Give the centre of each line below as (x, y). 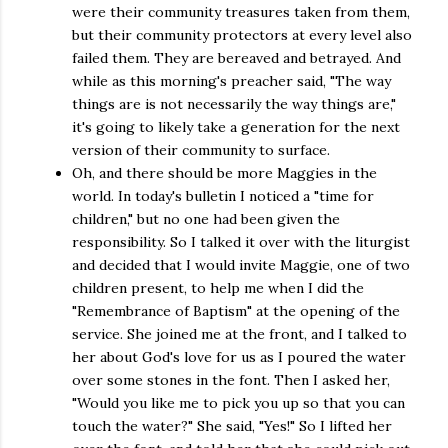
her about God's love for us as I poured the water (239, 357)
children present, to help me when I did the (218, 288)
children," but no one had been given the (206, 219)
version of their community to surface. (203, 150)
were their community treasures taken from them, (241, 12)
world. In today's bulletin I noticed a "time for (223, 196)
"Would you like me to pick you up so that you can (238, 403)
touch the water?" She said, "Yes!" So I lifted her (232, 426)
